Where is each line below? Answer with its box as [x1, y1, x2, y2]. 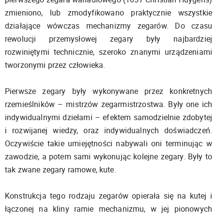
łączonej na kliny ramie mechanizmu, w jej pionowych [5, 203, 212, 214]
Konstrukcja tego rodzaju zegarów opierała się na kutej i [5, 190, 212, 201]
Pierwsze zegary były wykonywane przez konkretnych [5, 85, 212, 96]
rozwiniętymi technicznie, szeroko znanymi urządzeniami [5, 46, 212, 57]
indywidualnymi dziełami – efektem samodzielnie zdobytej [5, 111, 212, 123]
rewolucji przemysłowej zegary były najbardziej [5, 33, 212, 44]
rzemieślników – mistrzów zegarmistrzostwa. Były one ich [5, 98, 212, 109]
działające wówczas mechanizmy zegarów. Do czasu [5, 20, 212, 31]
